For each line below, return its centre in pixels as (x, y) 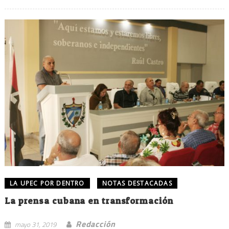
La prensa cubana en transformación (89, 200)
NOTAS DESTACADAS (137, 183)
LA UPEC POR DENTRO (47, 183)
